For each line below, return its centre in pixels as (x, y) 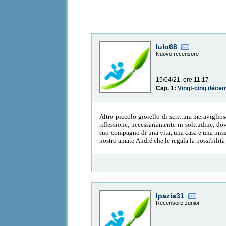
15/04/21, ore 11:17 (183, 80)
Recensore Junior (178, 203)
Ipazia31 (170, 196)
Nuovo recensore (178, 54)
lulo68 (167, 47)
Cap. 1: (167, 89)
